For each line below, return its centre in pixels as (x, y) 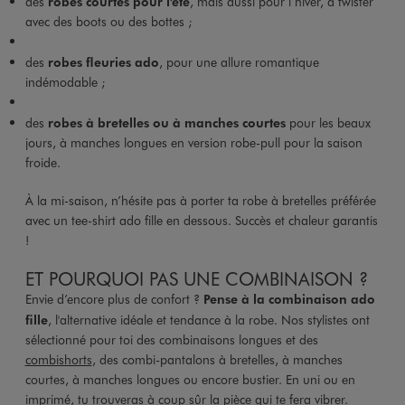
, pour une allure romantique (239, 62)
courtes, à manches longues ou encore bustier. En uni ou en (190, 380)
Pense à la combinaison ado (289, 299)
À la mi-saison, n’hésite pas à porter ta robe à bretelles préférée (200, 201)
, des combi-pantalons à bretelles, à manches (217, 360)
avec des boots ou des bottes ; (108, 22)
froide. (42, 163)
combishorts (58, 360)
